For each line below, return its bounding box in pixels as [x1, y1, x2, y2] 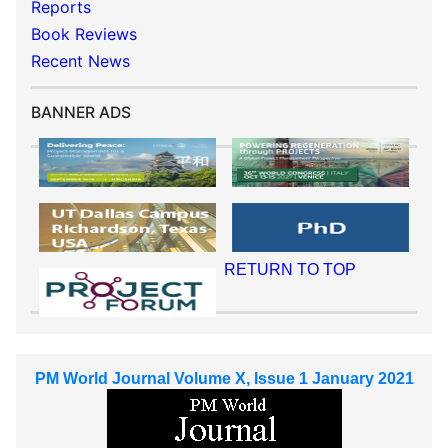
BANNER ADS [31, 103, 131, 122]
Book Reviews [31, 24, 137, 44]
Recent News [31, 51, 130, 71]
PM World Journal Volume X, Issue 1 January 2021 [34, 370, 414, 387]
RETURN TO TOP [224, 261, 356, 278]
